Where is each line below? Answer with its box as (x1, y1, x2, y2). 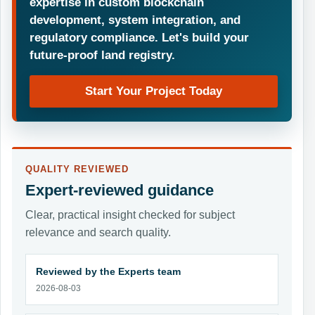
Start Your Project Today (85, 84, 222, 98)
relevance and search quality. (25, 226, 172, 238)
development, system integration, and (30, 12, 241, 27)
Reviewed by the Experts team (35, 266, 181, 277)
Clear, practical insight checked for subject (25, 208, 236, 221)
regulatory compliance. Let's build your (30, 30, 250, 44)
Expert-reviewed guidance (25, 181, 214, 199)
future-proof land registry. (30, 47, 176, 62)
